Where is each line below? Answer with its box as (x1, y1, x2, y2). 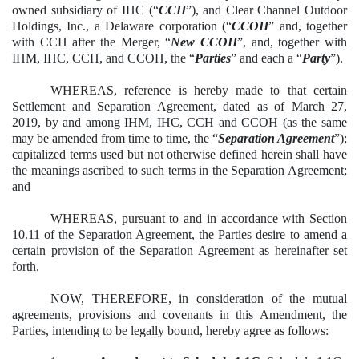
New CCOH (171, 35, 238, 50)
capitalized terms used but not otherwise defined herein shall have (12, 147, 347, 162)
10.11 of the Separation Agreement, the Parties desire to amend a (12, 228, 347, 242)
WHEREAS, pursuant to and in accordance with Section (50, 212, 347, 226)
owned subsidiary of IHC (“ (12, 3, 159, 18)
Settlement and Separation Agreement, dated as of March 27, (12, 99, 347, 114)
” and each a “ (231, 51, 302, 66)
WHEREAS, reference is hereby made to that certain (50, 83, 347, 98)
